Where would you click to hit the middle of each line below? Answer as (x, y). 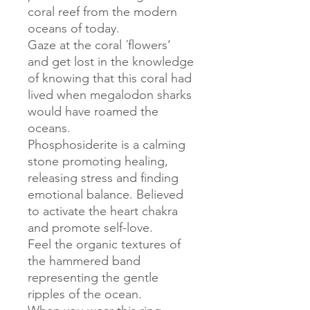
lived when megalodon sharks (110, 94)
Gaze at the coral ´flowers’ (99, 45)
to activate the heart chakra (103, 211)
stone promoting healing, (98, 161)
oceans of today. (74, 28)
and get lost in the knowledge (111, 61)
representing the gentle (93, 277)
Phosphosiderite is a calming (107, 144)
